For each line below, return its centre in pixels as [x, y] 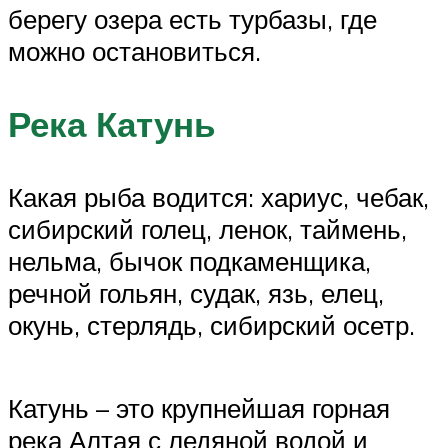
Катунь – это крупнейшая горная [199, 408]
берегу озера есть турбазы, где [192, 18]
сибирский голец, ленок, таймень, [207, 229]
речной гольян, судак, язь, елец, [196, 293]
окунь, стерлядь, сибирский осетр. [211, 325]
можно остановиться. [134, 50]
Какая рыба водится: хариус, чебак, [218, 197]
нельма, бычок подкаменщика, [189, 261]
